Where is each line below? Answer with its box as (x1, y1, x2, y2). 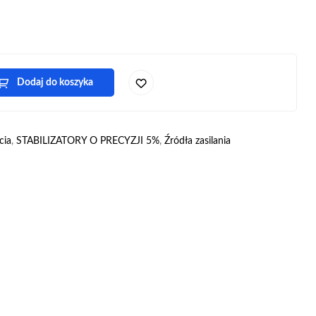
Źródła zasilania (164, 136, 231, 146)
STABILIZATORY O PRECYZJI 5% (16, 136, 159, 146)
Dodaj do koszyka (16, 78, 93, 87)
